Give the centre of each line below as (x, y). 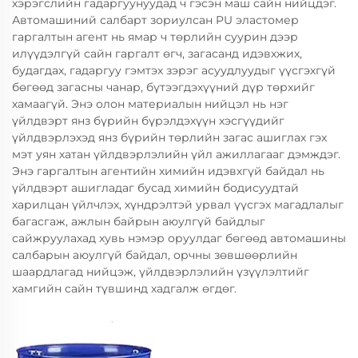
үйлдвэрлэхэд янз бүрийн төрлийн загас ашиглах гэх (169, 137)
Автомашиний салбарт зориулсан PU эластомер (155, 20)
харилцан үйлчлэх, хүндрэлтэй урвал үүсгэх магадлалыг (178, 205)
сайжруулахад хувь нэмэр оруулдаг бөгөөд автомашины (179, 238)
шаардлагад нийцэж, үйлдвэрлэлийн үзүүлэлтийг (161, 272)
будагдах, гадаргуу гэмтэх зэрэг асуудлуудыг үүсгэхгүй (174, 70)
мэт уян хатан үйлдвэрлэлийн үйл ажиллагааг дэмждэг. (176, 154)
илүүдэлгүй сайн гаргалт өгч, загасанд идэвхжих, (157, 54)
